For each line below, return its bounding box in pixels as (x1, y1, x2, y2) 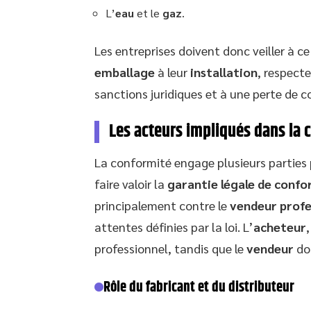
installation (190, 63, 258, 80)
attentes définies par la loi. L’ (94, 218, 253, 235)
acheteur (253, 218, 306, 235)
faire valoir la (94, 175, 167, 192)
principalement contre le (94, 196, 230, 213)
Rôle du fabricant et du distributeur (103, 276, 294, 299)
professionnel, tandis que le (94, 239, 246, 256)
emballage (94, 63, 155, 80)
